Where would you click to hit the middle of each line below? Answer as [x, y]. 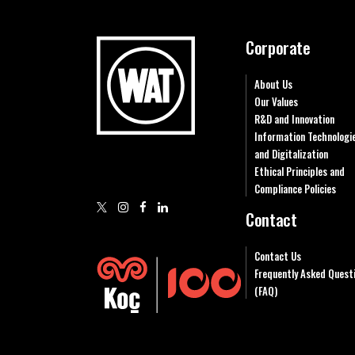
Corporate [278, 47]
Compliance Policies [296, 189]
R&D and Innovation [295, 119]
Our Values [277, 101]
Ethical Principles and [300, 171]
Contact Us [278, 256]
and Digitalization [292, 154]
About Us [274, 84]
